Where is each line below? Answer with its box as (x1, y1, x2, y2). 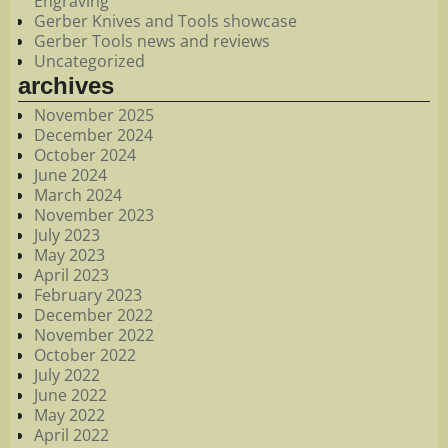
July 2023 (34, 223, 100, 246)
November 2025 (34, 103, 154, 126)
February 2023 (34, 283, 142, 306)
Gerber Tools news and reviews (34, 30, 270, 53)
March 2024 (34, 183, 122, 206)
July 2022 (34, 363, 100, 386)
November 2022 (34, 323, 154, 346)
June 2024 (34, 163, 107, 186)
